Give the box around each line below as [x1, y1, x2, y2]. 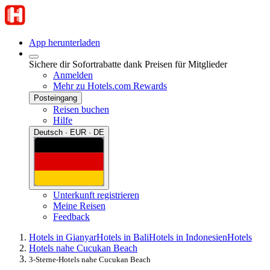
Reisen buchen [53, 104, 109, 115]
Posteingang [34, 93, 77, 102]
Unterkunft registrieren [53, 189, 139, 200]
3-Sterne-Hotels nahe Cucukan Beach [29, 254, 151, 264]
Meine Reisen [53, 200, 105, 211]
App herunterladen [29, 37, 100, 48]
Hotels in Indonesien [149, 231, 227, 242]
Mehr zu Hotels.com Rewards [53, 81, 167, 91]
